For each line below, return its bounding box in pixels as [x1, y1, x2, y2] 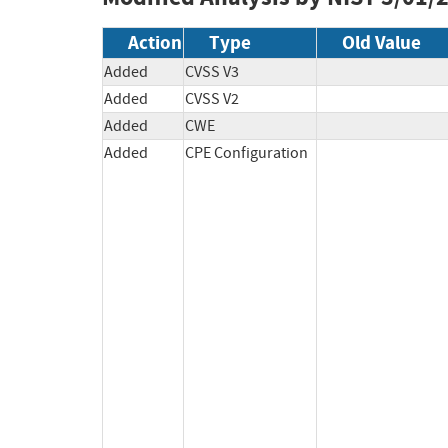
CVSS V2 [185, 89, 239, 110]
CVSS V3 [185, 62, 239, 83]
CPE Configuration [185, 143, 308, 164]
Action [128, 30, 182, 56]
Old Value [342, 30, 421, 56]
